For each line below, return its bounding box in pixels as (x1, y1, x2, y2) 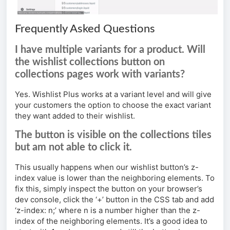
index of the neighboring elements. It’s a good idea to (15, 216, 207, 226)
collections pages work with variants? (15, 69, 185, 80)
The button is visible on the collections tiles (15, 130, 212, 141)
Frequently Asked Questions (15, 23, 155, 35)
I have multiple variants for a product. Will (15, 45, 205, 55)
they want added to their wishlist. (15, 111, 135, 121)
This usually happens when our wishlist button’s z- (15, 162, 199, 172)
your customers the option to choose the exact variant (15, 100, 211, 110)
